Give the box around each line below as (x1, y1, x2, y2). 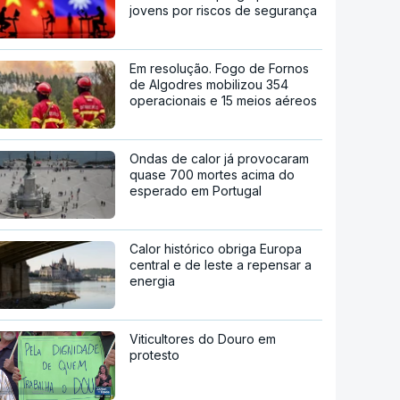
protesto (129, 346, 180, 362)
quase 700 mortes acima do (129, 166, 296, 182)
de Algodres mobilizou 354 (129, 76, 289, 92)
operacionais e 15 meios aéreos (129, 92, 318, 108)
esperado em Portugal (129, 182, 262, 198)
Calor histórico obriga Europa (129, 240, 303, 256)
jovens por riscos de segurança (129, 2, 318, 18)
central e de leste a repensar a (129, 256, 312, 272)
